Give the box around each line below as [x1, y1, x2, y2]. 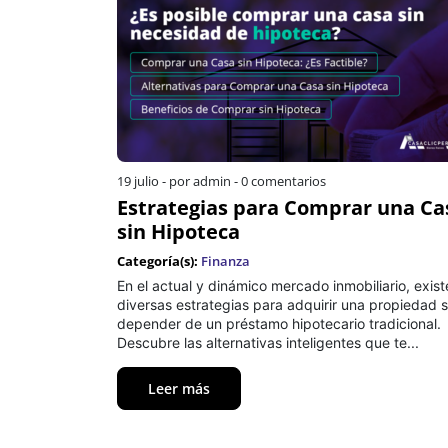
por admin [169, 171, 231, 190]
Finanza [201, 251, 250, 270]
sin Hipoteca [117, 217, 240, 245]
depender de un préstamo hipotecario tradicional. [117, 314, 441, 332]
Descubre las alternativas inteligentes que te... [117, 333, 419, 351]
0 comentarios [241, 171, 326, 190]
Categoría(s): [117, 251, 201, 270]
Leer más [148, 378, 210, 398]
